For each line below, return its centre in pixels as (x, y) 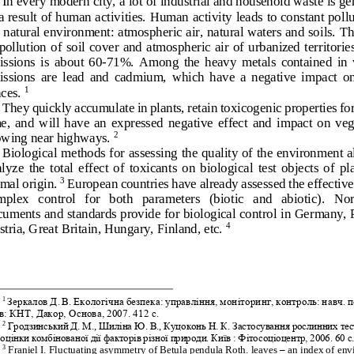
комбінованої (60, 337)
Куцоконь (185, 325)
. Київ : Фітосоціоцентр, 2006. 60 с (279, 337)
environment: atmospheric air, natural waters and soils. (189, 31)
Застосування (261, 325)
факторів (122, 337)
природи (188, 337)
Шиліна (115, 325)
